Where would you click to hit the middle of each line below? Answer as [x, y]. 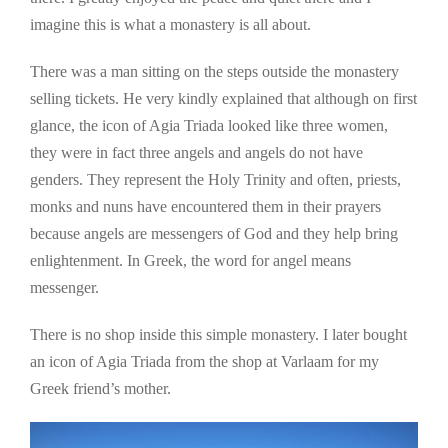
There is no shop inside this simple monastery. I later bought [218, 334]
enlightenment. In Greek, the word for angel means [190, 260]
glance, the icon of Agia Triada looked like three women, [209, 125]
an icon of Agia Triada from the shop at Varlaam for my [204, 361]
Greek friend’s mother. [100, 388]
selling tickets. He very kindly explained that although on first [223, 98]
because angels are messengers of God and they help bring [214, 233]
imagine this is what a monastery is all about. [170, 24]
